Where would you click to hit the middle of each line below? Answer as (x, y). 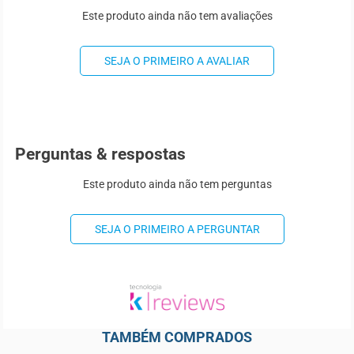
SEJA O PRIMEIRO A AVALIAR (177, 60)
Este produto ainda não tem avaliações (177, 15)
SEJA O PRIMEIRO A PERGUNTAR (177, 229)
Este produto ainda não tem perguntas (177, 184)
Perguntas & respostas (101, 154)
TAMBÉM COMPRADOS (177, 337)
